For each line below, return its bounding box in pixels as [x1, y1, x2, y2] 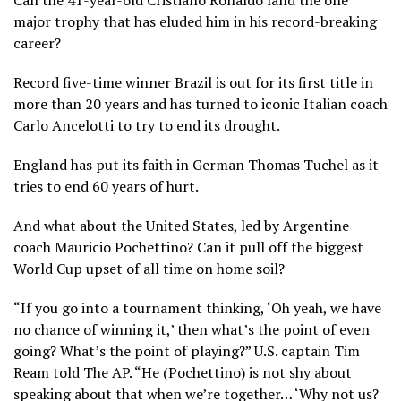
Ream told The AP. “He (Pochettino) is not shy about [13, 362, 352, 382]
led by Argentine [237, 215, 349, 235]
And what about [13, 215, 121, 235]
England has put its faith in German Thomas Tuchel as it [13, 154, 379, 175]
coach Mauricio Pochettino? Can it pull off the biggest [13, 236, 363, 257]
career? [13, 32, 61, 53]
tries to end [13, 175, 92, 196]
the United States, [121, 215, 237, 235]
